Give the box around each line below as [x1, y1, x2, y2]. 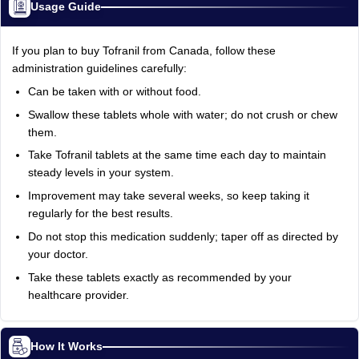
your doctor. [27, 248, 88, 260]
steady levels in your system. [27, 167, 174, 179]
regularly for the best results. [27, 208, 173, 220]
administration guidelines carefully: [11, 62, 187, 75]
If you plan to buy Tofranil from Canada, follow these [11, 44, 276, 57]
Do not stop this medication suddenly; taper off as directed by [27, 230, 338, 243]
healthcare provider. [27, 288, 129, 301]
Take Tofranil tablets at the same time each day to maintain [27, 149, 326, 162]
